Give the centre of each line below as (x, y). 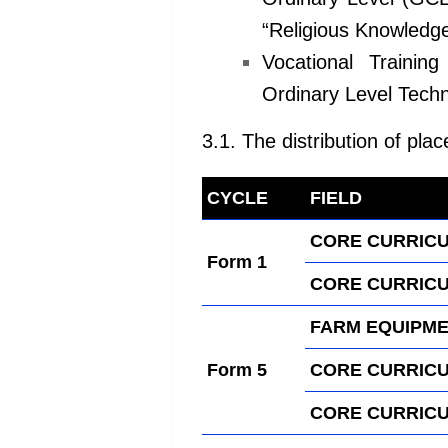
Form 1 (237, 262)
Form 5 (237, 370)
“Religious (308, 29)
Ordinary (303, 93)
